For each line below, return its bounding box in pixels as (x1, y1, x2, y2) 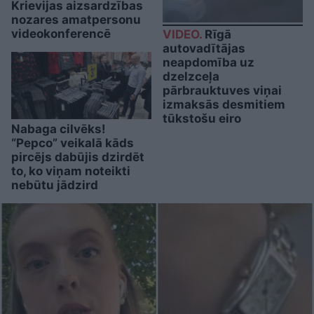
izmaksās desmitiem (163, 97, 285, 112)
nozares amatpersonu (11, 13, 141, 27)
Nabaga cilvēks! (11, 122, 106, 137)
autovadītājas (163, 41, 245, 56)
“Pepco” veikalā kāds (11, 136, 134, 151)
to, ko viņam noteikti (11, 164, 130, 179)
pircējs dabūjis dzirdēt (11, 150, 144, 165)
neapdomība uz (163, 55, 254, 70)
